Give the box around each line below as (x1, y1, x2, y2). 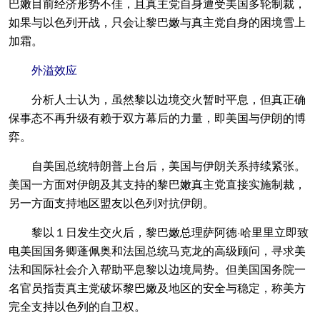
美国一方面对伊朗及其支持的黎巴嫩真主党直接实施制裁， (9, 176, 306, 192)
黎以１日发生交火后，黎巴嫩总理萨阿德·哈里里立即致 (9, 224, 309, 240)
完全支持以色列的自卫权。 (9, 298, 146, 314)
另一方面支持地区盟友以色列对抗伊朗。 (9, 194, 214, 211)
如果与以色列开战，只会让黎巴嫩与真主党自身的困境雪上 (9, 14, 306, 30)
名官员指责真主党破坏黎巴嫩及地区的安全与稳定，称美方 (9, 279, 306, 296)
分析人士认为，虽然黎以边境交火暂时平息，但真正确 (9, 91, 306, 107)
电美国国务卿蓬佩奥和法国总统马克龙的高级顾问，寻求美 (9, 242, 306, 259)
